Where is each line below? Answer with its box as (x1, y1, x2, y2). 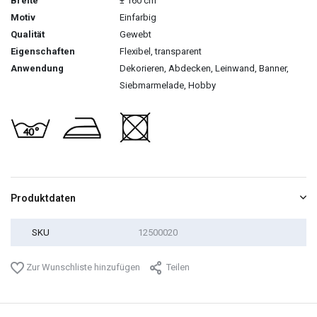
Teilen (166, 262, 190, 273)
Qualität (11, 28, 45, 40)
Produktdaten (11, 192, 76, 204)
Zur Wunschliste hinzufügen (24, 261, 140, 272)
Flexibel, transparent (120, 45, 202, 57)
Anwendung (11, 62, 64, 74)
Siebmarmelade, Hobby (120, 79, 216, 91)
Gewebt (120, 28, 151, 40)
